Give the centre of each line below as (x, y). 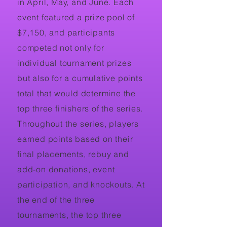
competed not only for (61, 47)
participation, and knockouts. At (81, 184)
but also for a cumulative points (80, 78)
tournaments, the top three (69, 215)
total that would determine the (77, 93)
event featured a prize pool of (76, 17)
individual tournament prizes (74, 63)
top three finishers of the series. (80, 108)
